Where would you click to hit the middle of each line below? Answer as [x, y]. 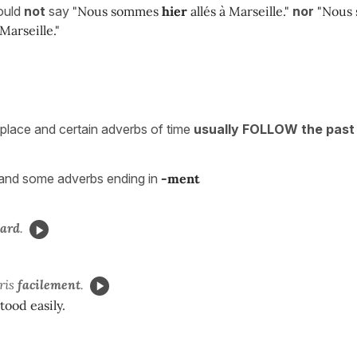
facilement [49, 285]
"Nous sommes [117, 12]
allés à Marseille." [238, 12]
